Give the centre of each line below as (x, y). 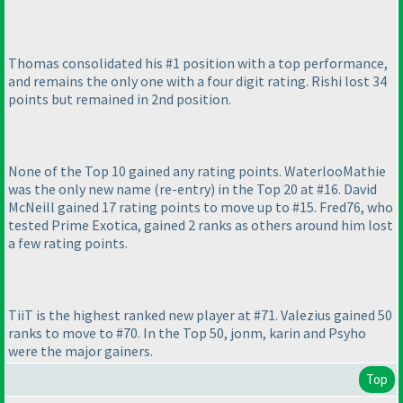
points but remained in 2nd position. (120, 99)
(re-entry (182, 189)
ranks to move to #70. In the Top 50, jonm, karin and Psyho (187, 333)
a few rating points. (68, 243)
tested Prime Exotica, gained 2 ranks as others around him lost (201, 225)
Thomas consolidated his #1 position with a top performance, (198, 63)
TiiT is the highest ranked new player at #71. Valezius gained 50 (200, 315)
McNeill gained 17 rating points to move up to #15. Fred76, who (201, 207)
